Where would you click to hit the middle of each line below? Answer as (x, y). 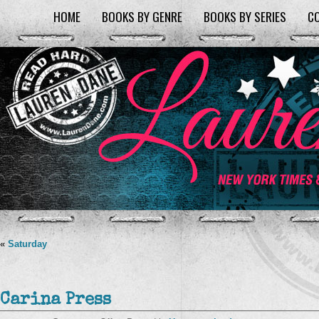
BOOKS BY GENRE (142, 16)
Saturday (27, 244)
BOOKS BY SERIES (245, 16)
